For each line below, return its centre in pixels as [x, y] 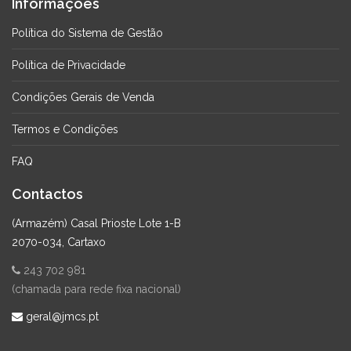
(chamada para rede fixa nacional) [96, 289]
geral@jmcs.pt [61, 317]
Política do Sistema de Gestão [87, 33]
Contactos [47, 194]
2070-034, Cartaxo [59, 242]
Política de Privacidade [69, 65]
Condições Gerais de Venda [83, 97]
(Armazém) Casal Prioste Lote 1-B [96, 223]
